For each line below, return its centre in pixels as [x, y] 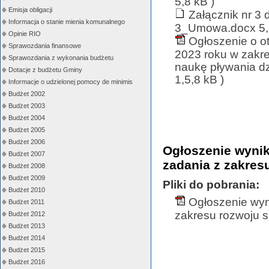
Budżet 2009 [27, 178]
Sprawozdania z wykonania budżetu [61, 58]
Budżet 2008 [27, 166]
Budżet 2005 [27, 130]
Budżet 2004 [27, 118]
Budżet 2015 [27, 250]
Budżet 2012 [27, 214]
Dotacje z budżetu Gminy [45, 70]
